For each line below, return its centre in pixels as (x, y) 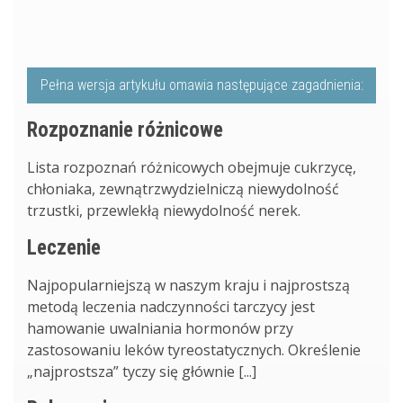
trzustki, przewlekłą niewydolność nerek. (164, 210)
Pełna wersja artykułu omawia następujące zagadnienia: (201, 85)
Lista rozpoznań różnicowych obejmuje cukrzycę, (192, 167)
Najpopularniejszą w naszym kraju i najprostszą (188, 285)
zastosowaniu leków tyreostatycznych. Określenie (194, 349)
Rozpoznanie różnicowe (125, 130)
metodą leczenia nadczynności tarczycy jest (171, 306)
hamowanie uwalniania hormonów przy (160, 328)
